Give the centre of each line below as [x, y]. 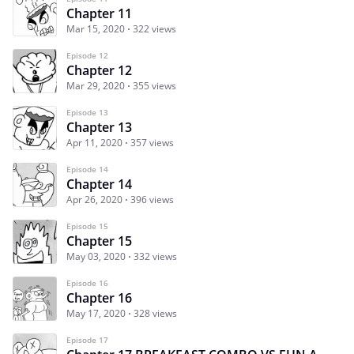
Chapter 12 [99, 70]
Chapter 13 [99, 127]
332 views [155, 256]
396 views [152, 199]
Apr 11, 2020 [94, 142]
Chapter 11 [99, 13]
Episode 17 [87, 339]
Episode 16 [87, 282]
